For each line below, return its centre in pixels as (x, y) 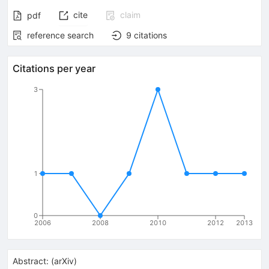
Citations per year (54, 68)
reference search (60, 35)
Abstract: (31, 261)
